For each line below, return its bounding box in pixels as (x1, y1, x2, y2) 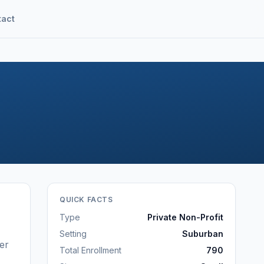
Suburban (182, 229, 223, 239)
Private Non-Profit (147, 212, 223, 222)
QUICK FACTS (60, 195, 113, 204)
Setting (60, 229, 87, 239)
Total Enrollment (60, 245, 121, 255)
